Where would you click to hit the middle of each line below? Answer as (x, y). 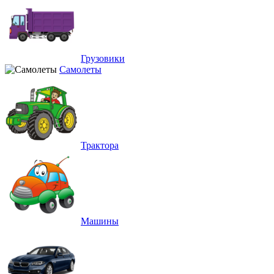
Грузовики (103, 58)
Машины (100, 221)
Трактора (100, 145)
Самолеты (80, 69)
